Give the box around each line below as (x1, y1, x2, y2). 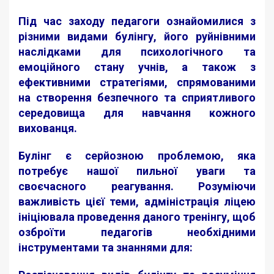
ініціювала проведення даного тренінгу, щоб (18, 210, 256, 223)
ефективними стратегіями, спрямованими (18, 76, 256, 89)
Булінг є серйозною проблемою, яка (18, 149, 256, 162)
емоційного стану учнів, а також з (18, 61, 256, 73)
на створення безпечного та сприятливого (18, 91, 256, 104)
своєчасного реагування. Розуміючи (18, 180, 256, 193)
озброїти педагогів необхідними (18, 226, 256, 239)
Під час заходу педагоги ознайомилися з (18, 15, 256, 28)
